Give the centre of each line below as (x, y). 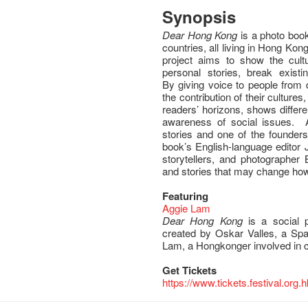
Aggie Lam (187, 208)
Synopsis (199, 16)
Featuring (186, 196)
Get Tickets (190, 270)
